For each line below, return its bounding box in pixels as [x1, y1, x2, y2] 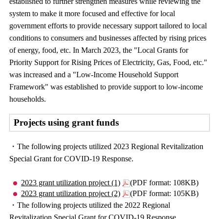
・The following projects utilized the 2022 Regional [9, 201, 171, 209]
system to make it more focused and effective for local [9, 9, 175, 18]
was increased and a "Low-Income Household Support [9, 70, 179, 79]
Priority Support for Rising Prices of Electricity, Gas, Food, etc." [9, 58, 208, 66]
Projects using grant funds [14, 117, 119, 128]
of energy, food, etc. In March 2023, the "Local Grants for [9, 46, 189, 54]
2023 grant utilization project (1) [21, 178, 121, 187]
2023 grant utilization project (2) [21, 189, 121, 197]
